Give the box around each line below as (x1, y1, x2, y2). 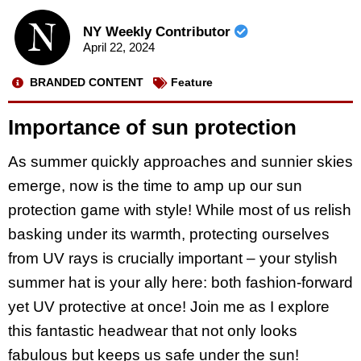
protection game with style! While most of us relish (8, 201, 351, 219)
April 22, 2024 (82, 40, 155, 55)
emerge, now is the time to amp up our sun (8, 177, 302, 195)
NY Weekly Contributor (82, 24, 234, 40)
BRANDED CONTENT (30, 76, 143, 89)
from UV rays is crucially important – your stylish (8, 250, 338, 268)
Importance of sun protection (8, 114, 297, 139)
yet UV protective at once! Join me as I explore (8, 298, 330, 316)
